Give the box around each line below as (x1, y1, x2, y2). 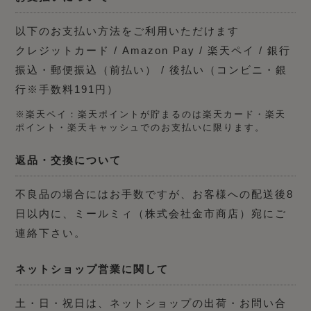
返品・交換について (15, 153, 122, 166)
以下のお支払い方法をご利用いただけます (15, 24, 240, 37)
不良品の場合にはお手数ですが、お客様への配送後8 (15, 187, 294, 200)
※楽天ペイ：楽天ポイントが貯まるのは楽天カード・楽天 (15, 108, 287, 119)
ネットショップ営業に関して (15, 262, 169, 275)
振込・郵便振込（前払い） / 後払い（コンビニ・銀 (15, 63, 288, 76)
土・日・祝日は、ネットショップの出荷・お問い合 (15, 296, 287, 309)
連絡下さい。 (15, 226, 87, 239)
